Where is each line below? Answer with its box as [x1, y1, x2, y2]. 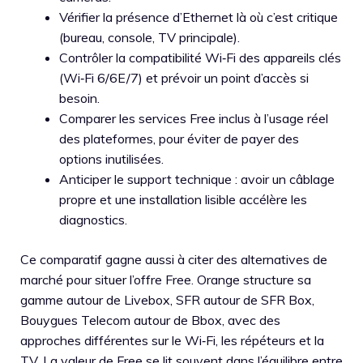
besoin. [59, 89, 100, 106]
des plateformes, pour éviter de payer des [59, 130, 299, 147]
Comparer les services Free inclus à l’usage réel [59, 109, 328, 126]
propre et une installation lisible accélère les [59, 190, 307, 207]
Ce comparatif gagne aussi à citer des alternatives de [20, 250, 327, 267]
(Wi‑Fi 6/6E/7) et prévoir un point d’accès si [59, 69, 309, 86]
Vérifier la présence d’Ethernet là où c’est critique [59, 8, 338, 25]
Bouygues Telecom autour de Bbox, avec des [20, 311, 280, 328]
